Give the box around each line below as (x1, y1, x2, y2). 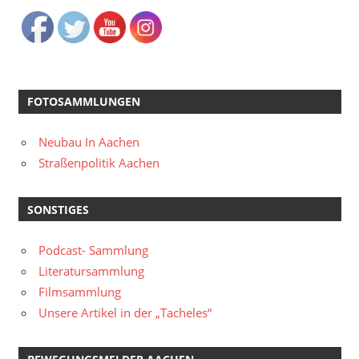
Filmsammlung (38, 283, 121, 300)
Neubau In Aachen (38, 134, 139, 151)
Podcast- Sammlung (38, 241, 148, 258)
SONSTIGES (26, 201, 89, 217)
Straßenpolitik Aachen (38, 155, 159, 171)
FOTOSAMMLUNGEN (26, 94, 140, 110)
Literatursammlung (38, 262, 144, 279)
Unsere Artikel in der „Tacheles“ (38, 304, 212, 321)
